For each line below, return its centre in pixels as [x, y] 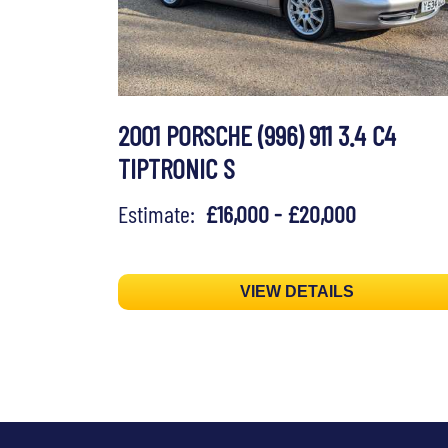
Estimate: [161, 214]
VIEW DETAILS [297, 292]
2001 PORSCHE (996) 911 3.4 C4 [257, 135]
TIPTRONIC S [176, 168]
